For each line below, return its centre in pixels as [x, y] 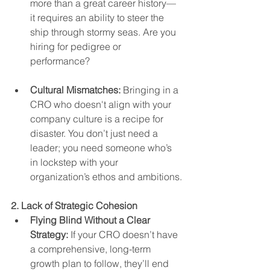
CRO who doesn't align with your [102, 105]
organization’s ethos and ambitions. [106, 177]
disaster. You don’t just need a [95, 133]
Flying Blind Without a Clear [91, 220]
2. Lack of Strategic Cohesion [74, 206]
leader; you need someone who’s [102, 148]
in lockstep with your [75, 162]
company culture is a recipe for [98, 119]
